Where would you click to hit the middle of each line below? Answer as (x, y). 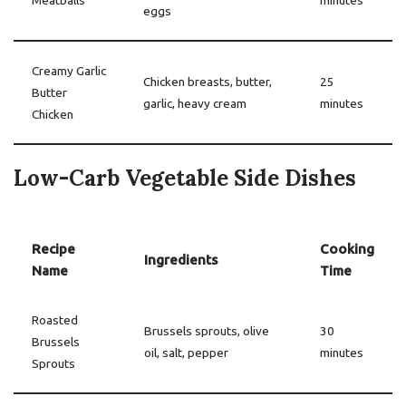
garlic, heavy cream (195, 103)
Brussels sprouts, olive (207, 331)
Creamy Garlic (69, 71)
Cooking (347, 249)
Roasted (55, 320)
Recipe (53, 249)
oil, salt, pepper (186, 353)
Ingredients (181, 260)
